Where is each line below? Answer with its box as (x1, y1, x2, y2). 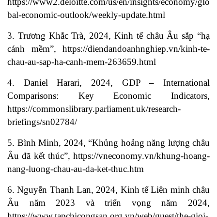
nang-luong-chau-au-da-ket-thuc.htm (7, 164, 144, 174)
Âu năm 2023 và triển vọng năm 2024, (7, 198, 210, 208)
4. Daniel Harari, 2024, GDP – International (7, 77, 210, 88)
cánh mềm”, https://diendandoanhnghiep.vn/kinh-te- (7, 44, 210, 54)
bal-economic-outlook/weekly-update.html (7, 10, 165, 20)
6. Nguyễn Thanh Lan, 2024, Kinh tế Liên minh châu (7, 185, 210, 195)
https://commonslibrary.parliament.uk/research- (7, 104, 181, 114)
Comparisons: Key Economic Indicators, (7, 91, 210, 101)
